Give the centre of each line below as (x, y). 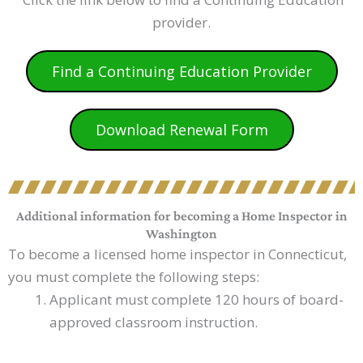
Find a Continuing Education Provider (181, 72)
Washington (181, 234)
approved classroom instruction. (154, 322)
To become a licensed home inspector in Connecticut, (177, 254)
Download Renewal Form (181, 130)
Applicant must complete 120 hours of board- (196, 300)
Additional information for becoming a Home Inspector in (181, 216)
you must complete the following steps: (134, 277)
